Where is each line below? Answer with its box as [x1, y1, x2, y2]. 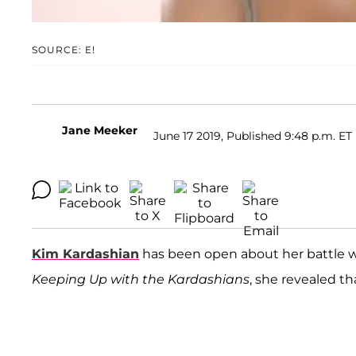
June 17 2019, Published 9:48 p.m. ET [153, 128, 352, 143]
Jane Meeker [62, 123, 137, 138]
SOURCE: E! [32, 44, 95, 56]
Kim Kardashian [32, 246, 139, 262]
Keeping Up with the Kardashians [32, 272, 250, 288]
